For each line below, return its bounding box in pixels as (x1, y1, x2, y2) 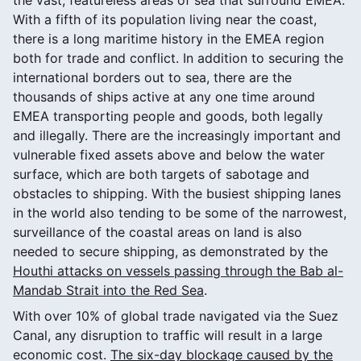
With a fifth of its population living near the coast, (13, 10, 317, 27)
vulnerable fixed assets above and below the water (13, 146, 325, 163)
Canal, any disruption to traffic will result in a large (13, 326, 322, 343)
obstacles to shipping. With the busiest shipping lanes (13, 185, 341, 201)
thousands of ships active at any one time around (13, 88, 315, 105)
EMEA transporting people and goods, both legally (13, 107, 323, 124)
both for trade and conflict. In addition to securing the (13, 49, 343, 66)
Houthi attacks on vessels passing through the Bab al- (13, 262, 343, 279)
